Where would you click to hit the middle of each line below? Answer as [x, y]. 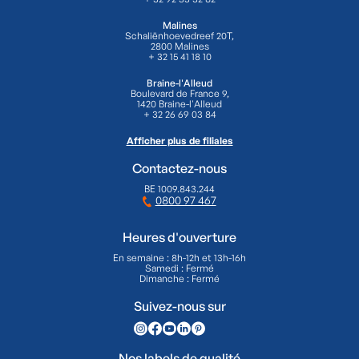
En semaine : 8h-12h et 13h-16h [179, 258]
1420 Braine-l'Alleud [179, 104]
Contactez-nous [179, 169]
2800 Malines [179, 46]
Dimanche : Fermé [179, 279]
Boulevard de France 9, [179, 94]
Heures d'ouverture [179, 238]
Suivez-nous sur [179, 307]
